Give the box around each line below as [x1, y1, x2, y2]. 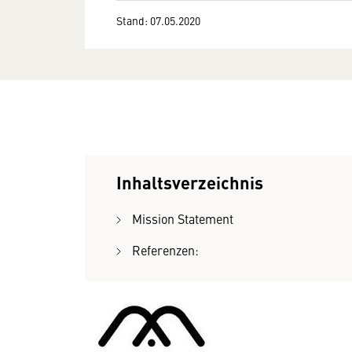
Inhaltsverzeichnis [116, 170, 263, 194]
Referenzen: [132, 241, 199, 258]
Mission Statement [132, 210, 233, 227]
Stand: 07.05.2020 [116, 12, 200, 28]
